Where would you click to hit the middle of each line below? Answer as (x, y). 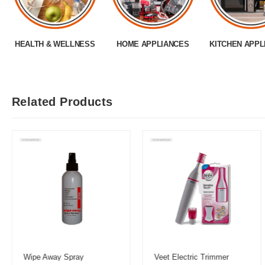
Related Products (62, 101)
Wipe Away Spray (54, 257)
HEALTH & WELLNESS (55, 44)
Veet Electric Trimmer (191, 257)
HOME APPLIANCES (153, 44)
